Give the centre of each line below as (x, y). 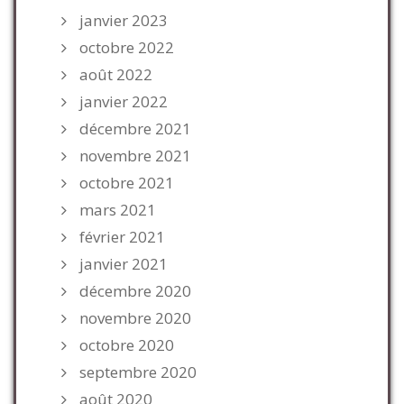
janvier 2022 (124, 101)
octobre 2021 (127, 183)
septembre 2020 (138, 372)
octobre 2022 (127, 47)
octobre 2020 (127, 345)
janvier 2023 (124, 20)
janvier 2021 (124, 264)
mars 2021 (118, 210)
